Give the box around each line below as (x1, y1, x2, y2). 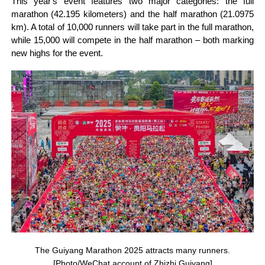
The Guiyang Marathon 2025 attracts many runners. (35, 245, 230, 255)
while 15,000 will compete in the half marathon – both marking (11, 35, 254, 45)
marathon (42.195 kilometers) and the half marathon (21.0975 (11, 9, 254, 19)
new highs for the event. (11, 48, 103, 58)
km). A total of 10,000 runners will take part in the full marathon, (11, 22, 254, 32)
